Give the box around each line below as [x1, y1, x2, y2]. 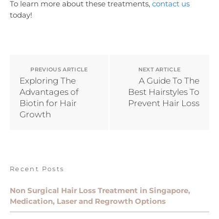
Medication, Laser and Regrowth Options [10, 196, 166, 206]
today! [10, 10, 32, 20]
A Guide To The [139, 76, 199, 86]
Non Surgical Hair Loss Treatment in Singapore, [10, 185, 190, 195]
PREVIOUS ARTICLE [30, 66, 88, 73]
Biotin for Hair [20, 98, 77, 109]
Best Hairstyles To [128, 87, 199, 97]
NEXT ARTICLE [138, 66, 181, 73]
